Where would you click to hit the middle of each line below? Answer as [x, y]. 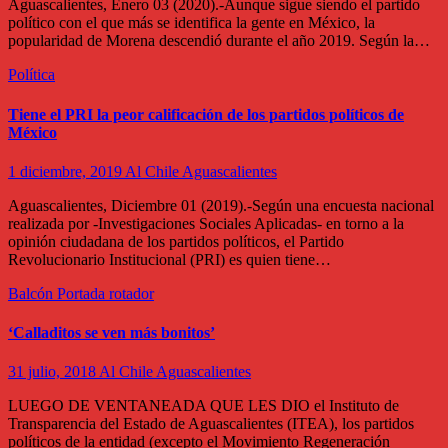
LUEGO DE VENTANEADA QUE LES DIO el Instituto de [203, 406]
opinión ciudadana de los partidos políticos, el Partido [176, 241]
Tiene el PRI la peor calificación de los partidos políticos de [206, 114]
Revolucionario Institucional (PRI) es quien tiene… [169, 259]
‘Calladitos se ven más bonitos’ [111, 333]
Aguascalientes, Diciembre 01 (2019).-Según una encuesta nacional [221, 205]
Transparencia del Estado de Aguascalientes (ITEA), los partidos [211, 424]
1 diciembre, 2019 [66, 171]
